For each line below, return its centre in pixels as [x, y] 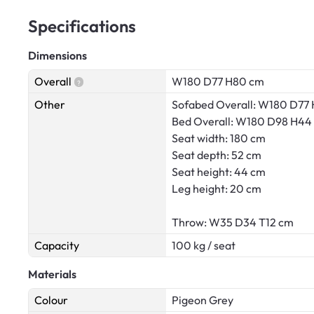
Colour [51, 300]
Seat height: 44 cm [219, 172]
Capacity [57, 246]
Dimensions [57, 56]
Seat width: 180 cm [219, 138]
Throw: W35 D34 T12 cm [233, 223]
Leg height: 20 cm [217, 189]
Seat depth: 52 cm [217, 155]
